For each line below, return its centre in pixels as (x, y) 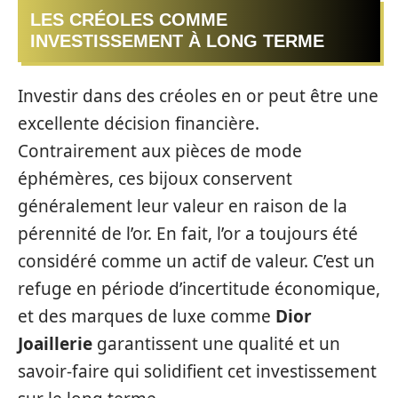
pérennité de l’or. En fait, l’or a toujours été (188, 233)
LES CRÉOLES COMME (129, 20)
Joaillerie (55, 343)
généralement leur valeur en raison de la (183, 206)
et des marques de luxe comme (147, 316)
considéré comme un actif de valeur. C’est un (196, 261)
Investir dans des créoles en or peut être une (198, 96)
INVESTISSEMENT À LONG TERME (177, 41)
